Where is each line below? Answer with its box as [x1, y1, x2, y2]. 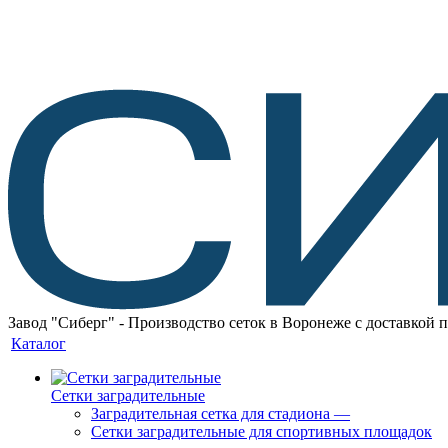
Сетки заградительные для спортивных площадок [91, 423, 432, 440]
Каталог [11, 335, 66, 352]
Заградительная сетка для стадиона [91, 405, 330, 422]
